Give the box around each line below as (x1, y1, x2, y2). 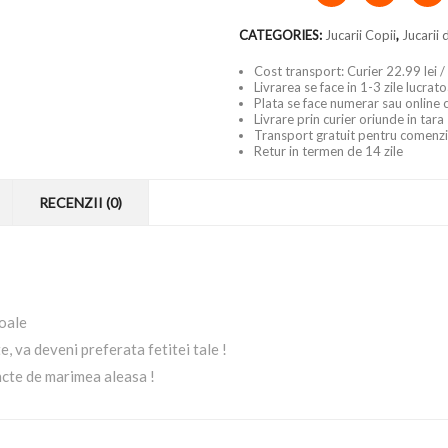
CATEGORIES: (239, 27, 325, 43)
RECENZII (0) (39, 194, 122, 211)
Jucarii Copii (325, 27, 396, 43)
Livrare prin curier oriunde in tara (254, 111, 444, 127)
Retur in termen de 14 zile (254, 143, 403, 159)
